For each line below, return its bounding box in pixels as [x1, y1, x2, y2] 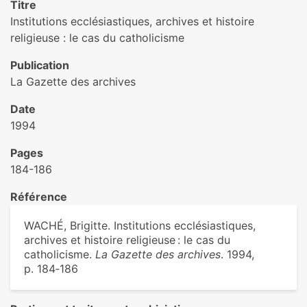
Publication [10, 58, 69, 72]
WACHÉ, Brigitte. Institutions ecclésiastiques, [24, 219, 256, 232]
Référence [10, 190, 67, 204]
